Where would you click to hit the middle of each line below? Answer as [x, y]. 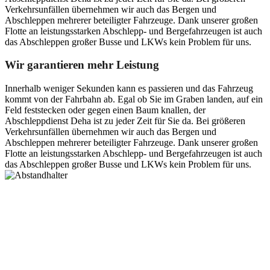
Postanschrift [29, 186]
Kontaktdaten [30, 229]
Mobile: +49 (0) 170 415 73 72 [64, 262]
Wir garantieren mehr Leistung [82, 65]
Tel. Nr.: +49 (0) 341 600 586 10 [67, 251]
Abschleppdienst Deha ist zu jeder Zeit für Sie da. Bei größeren [125, 121]
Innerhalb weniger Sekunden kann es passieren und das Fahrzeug [129, 88]
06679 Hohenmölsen [45, 218]
